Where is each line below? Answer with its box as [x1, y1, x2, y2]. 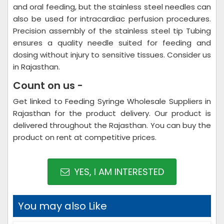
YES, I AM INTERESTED [71, 165, 164, 178]
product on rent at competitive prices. [13, 132, 156, 142]
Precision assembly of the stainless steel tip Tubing [13, 25, 211, 36]
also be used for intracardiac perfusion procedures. [13, 13, 211, 24]
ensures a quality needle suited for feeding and [13, 37, 211, 48]
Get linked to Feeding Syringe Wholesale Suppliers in [13, 96, 211, 106]
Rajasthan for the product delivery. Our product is [13, 108, 211, 118]
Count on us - [13, 78, 83, 92]
